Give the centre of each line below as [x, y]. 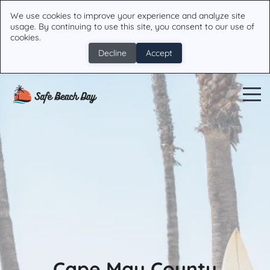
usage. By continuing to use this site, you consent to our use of [132, 27]
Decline [112, 53]
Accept [159, 53]
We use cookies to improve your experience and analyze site [128, 16]
